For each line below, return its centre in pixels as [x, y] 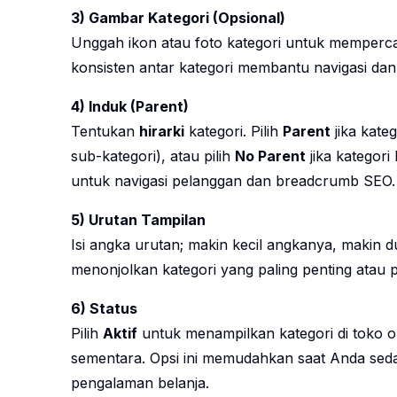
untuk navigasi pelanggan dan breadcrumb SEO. [233, 181]
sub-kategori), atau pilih [153, 156]
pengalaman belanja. [140, 383]
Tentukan [105, 132]
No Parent [270, 156]
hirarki [162, 132]
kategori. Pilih [234, 132]
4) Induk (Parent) [130, 107]
